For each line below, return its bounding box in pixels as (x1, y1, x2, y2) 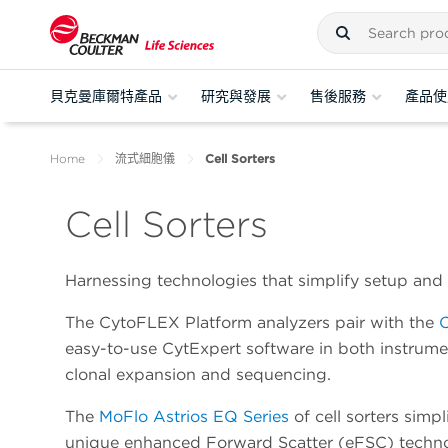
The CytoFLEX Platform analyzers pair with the (65, 313, 439, 333)
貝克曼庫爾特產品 (50, 87, 162, 104)
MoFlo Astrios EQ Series (99, 407, 289, 427)
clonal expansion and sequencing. (65, 365, 331, 385)
